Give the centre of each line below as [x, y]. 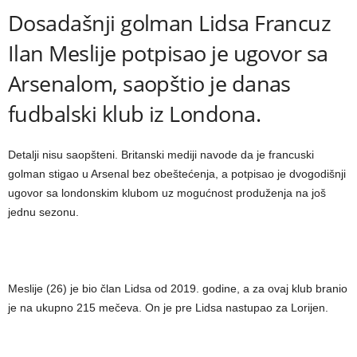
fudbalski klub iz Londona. [134, 114]
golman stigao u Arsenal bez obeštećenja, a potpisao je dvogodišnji [177, 174]
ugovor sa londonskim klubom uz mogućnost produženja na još [167, 193]
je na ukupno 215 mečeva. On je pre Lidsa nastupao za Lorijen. [168, 308]
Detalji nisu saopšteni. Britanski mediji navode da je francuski [161, 155]
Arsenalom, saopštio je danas [149, 83]
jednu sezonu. [43, 212]
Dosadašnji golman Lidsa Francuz [170, 23]
